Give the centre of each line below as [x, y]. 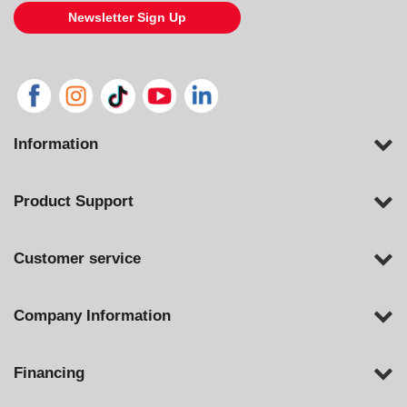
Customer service [77, 258]
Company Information [92, 315]
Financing [49, 372]
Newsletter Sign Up [127, 17]
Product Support [74, 201]
